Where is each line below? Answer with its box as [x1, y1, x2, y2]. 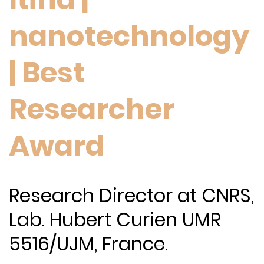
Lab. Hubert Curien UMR [9, 206, 221, 233]
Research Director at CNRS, [9, 182, 254, 209]
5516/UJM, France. [9, 230, 168, 258]
